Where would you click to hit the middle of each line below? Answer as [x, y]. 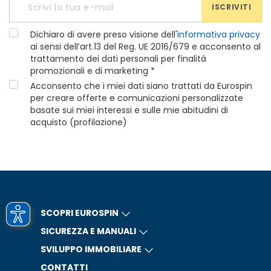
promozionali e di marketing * [93, 71]
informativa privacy [219, 34]
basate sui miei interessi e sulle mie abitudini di [129, 110]
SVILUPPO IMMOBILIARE [91, 249]
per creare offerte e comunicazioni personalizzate [137, 98]
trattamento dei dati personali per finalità [118, 59]
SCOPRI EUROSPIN [79, 213]
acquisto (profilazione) [79, 122]
